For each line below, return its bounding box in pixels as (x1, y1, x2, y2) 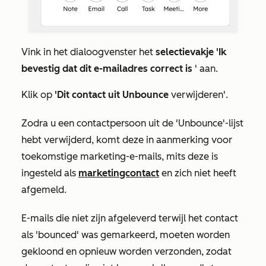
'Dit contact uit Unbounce (55, 89, 169, 100)
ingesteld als (21, 167, 78, 179)
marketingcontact (78, 167, 159, 179)
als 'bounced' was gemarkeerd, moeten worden (21, 229, 230, 240)
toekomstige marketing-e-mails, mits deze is (21, 151, 218, 162)
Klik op (21, 89, 55, 100)
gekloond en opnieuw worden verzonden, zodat (21, 246, 232, 257)
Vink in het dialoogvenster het (21, 46, 156, 58)
